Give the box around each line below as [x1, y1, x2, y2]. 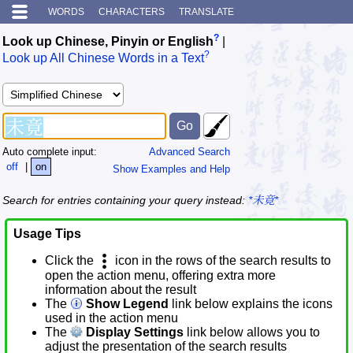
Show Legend [83, 297, 169, 311]
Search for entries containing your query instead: [2, 194, 248, 207]
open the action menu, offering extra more [45, 269, 276, 283]
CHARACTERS [98, 6, 165, 17]
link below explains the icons [169, 297, 333, 311]
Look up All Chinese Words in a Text [2, 51, 204, 65]
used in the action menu [45, 311, 178, 325]
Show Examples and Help [113, 162, 230, 175]
